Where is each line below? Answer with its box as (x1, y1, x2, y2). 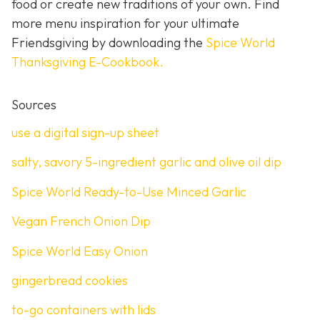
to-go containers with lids (11, 301, 156, 319)
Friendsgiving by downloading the (11, 34, 206, 51)
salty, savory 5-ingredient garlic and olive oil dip (11, 154, 281, 171)
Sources (11, 96, 56, 113)
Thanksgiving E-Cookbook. (11, 53, 164, 70)
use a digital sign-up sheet (11, 124, 159, 141)
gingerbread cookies (11, 271, 128, 289)
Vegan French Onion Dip (11, 213, 151, 230)
